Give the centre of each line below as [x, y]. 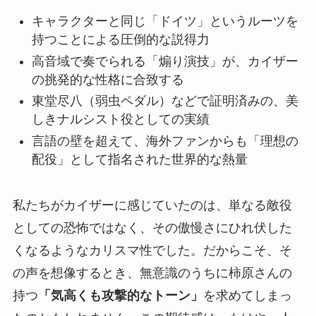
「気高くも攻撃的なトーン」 [120, 295]
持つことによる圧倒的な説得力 [120, 40]
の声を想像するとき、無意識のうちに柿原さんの [152, 273]
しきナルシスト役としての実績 [120, 120]
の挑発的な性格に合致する [108, 79]
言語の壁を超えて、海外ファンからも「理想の [165, 141]
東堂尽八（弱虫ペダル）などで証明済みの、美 [165, 101]
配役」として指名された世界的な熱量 [139, 159]
